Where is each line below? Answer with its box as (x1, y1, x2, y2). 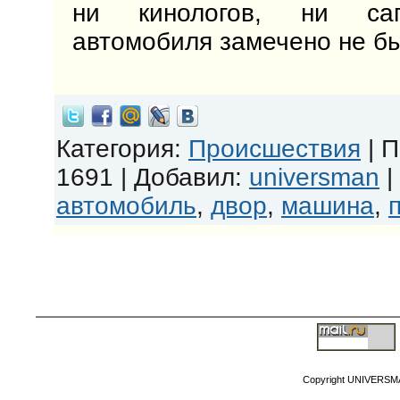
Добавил (134, 162, 235, 191)
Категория (56, 134, 174, 162)
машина (281, 191, 374, 220)
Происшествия (188, 134, 361, 162)
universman (249, 162, 379, 191)
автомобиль (56, 191, 196, 220)
